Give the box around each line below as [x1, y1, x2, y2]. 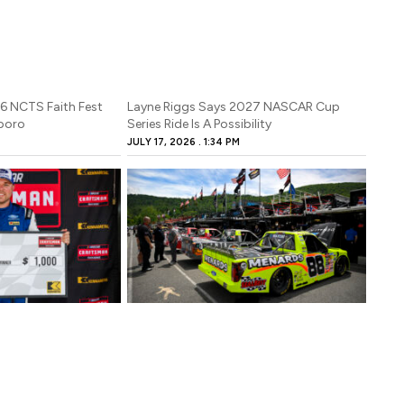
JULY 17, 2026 [127, 135, 199, 148]
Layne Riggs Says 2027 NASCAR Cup [127, 98, 341, 115]
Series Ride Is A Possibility [127, 115, 272, 132]
